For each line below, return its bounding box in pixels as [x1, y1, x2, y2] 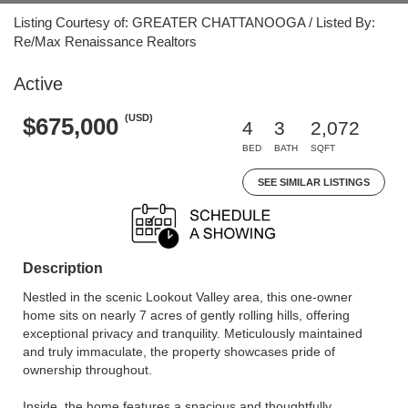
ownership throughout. [23, 362, 152, 377]
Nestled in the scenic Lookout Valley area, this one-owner [23, 290, 352, 304]
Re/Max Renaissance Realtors [14, 34, 197, 49]
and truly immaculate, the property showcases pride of [23, 344, 335, 359]
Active [14, 74, 63, 94]
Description [23, 260, 103, 276]
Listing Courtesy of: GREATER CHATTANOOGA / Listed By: [14, 15, 375, 30]
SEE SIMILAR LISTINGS [258, 177, 370, 188]
